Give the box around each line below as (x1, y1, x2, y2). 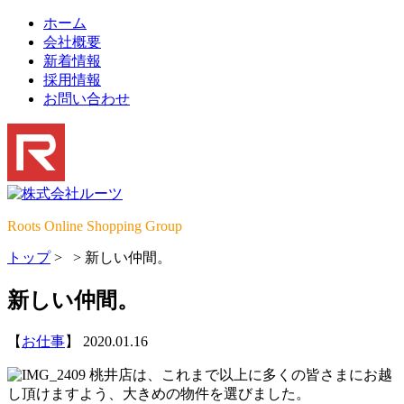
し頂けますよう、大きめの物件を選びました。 (7, 385, 310, 401)
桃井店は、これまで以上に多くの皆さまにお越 (86, 366, 392, 382)
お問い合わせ (43, 91, 130, 106)
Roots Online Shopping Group (7, 218, 182, 234)
